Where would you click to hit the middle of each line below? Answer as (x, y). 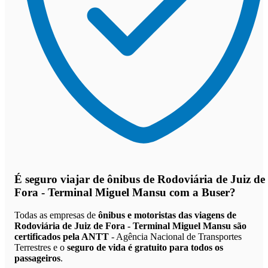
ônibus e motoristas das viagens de (167, 215)
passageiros (37, 258)
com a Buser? (201, 192)
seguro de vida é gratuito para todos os (145, 248)
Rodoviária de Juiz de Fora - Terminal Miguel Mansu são (130, 226)
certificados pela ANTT (62, 237)
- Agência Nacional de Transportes (175, 237)
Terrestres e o (41, 248)
